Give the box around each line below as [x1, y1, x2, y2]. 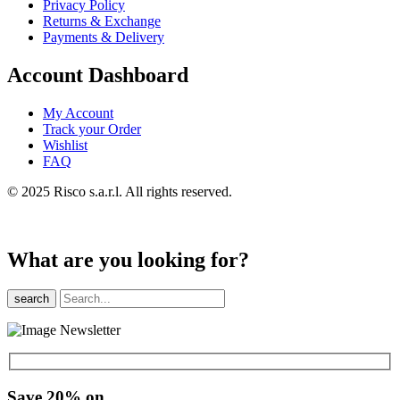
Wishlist [43, 137, 87, 153]
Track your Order [43, 121, 141, 137]
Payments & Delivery [43, 29, 164, 45]
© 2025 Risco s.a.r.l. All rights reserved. [7, 183, 232, 199]
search [14, 292, 49, 306]
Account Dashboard [7, 62, 188, 87]
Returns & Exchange [43, 12, 161, 29]
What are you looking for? [7, 247, 249, 271]
